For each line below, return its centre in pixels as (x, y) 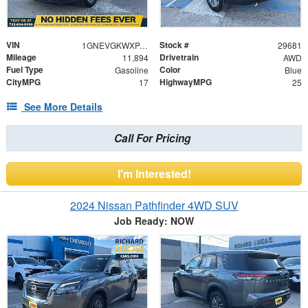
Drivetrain (179, 57)
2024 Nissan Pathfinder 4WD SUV (154, 206)
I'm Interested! (154, 174)
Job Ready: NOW (154, 221)
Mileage (21, 57)
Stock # (174, 45)
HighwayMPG (186, 82)
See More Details (63, 107)
